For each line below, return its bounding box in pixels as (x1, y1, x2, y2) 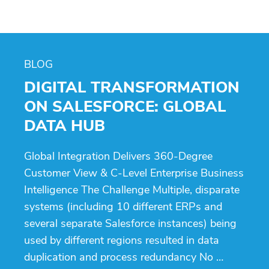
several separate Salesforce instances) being (24, 216, 237, 231)
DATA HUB (24, 115, 105, 136)
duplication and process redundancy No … (24, 249, 223, 264)
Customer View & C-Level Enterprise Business (24, 165, 244, 180)
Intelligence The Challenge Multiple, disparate (24, 182, 240, 197)
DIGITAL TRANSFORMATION (24, 76, 240, 98)
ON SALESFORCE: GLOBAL (24, 95, 226, 117)
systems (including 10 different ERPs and (24, 199, 222, 214)
